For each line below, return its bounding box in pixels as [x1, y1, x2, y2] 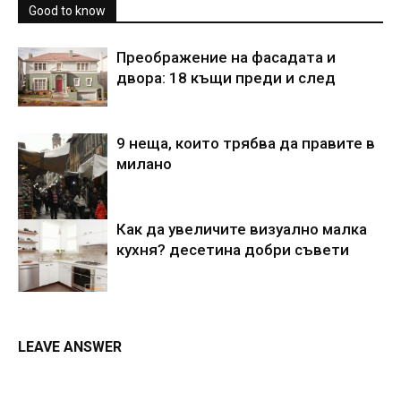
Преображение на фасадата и [116, 48, 336, 66]
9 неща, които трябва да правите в [116, 134, 375, 152]
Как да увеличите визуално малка [116, 220, 367, 238]
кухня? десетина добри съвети [116, 241, 349, 259]
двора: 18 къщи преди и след [116, 69, 336, 87]
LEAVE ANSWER [18, 338, 122, 355]
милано [116, 155, 172, 173]
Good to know [29, 4, 106, 18]
